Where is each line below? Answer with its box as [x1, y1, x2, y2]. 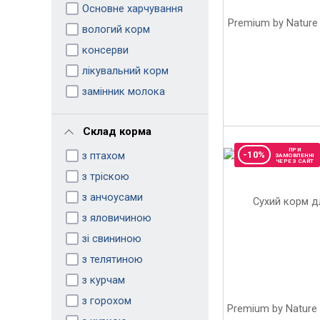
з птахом [81, 149, 125, 162]
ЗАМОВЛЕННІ [274, 151, 315, 159]
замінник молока [81, 84, 165, 98]
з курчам [81, 273, 125, 286]
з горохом [81, 294, 131, 307]
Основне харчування [81, 1, 183, 15]
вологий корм [81, 22, 150, 36]
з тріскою [81, 169, 129, 183]
